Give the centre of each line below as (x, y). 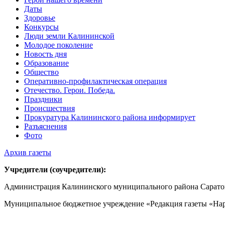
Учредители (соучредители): (55, 170)
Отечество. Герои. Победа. (70, 90)
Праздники (43, 99)
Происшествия (49, 108)
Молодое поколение (59, 45)
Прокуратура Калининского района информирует (110, 118)
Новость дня (45, 54)
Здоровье (40, 18)
